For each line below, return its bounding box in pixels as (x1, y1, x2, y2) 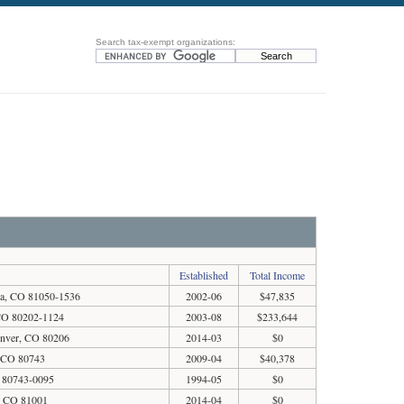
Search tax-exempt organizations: (96, 37, 235, 47)
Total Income (250, 268, 305, 282)
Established (179, 268, 228, 282)
